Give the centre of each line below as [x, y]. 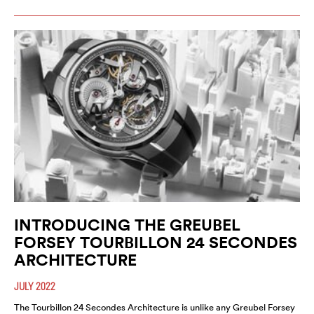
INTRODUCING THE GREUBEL [127, 224]
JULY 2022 [35, 286]
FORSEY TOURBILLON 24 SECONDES [156, 242]
